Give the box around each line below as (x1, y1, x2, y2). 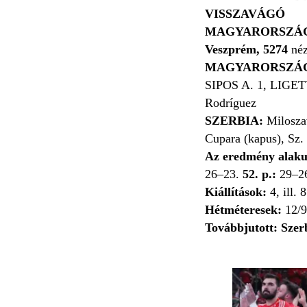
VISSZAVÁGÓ (205, 6, 285, 21)
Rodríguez (205, 95, 256, 110)
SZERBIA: (205, 113, 263, 127)
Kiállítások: (205, 184, 270, 199)
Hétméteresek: (205, 202, 285, 217)
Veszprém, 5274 (205, 42, 291, 56)
